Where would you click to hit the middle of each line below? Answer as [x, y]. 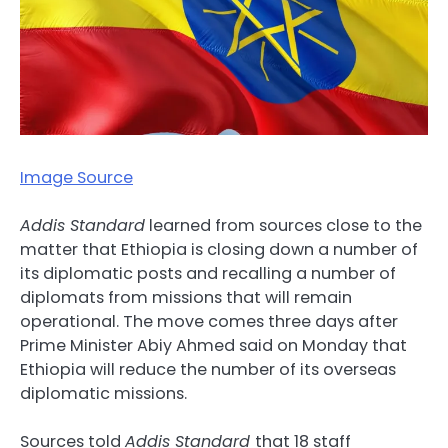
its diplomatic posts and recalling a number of [208, 274]
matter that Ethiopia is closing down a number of [219, 250]
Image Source [76, 177]
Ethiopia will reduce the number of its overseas [208, 370]
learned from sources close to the [283, 226]
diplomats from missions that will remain [186, 298]
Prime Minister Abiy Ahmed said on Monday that [213, 346]
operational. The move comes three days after [209, 322]
